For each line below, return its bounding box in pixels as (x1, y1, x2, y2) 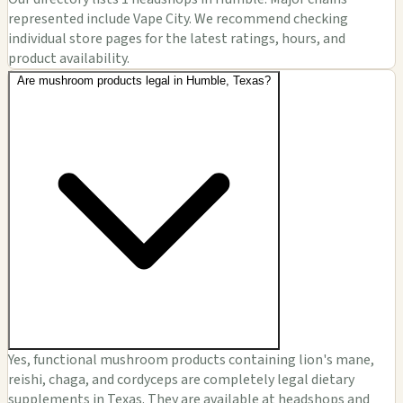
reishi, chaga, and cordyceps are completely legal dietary (8, 369, 354, 390)
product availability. (8, 48, 130, 68)
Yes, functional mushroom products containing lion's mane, (8, 349, 374, 370)
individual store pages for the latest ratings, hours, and (8, 28, 345, 49)
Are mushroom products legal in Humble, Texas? (17, 73, 271, 87)
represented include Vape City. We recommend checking (8, 8, 348, 29)
